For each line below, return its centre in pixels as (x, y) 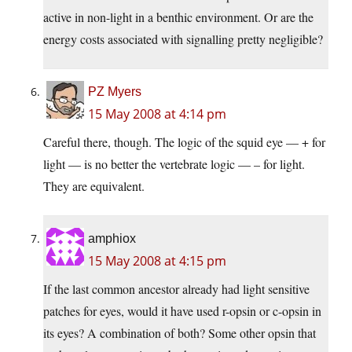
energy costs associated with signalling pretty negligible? (183, 39)
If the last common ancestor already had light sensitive (176, 289)
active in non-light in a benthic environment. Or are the (178, 17)
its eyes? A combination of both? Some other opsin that (180, 333)
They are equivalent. (94, 186)
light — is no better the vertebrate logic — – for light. (174, 164)
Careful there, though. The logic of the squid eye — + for (184, 142)
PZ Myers (115, 92)
